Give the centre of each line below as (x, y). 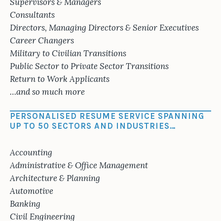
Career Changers (42, 40)
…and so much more (47, 92)
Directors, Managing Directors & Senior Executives (104, 28)
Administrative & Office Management (79, 166)
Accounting (31, 153)
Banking (25, 204)
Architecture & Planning (55, 178)
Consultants (32, 15)
